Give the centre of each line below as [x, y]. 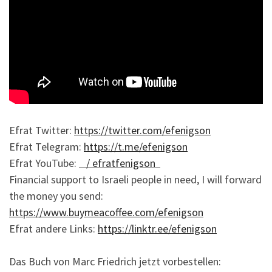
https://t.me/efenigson [136, 146]
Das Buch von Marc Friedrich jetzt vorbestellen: [115, 261]
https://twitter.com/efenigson [142, 130]
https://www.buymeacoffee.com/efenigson [106, 212]
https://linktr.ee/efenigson [157, 228]
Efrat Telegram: [46, 146]
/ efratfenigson [120, 163]
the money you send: [56, 195]
